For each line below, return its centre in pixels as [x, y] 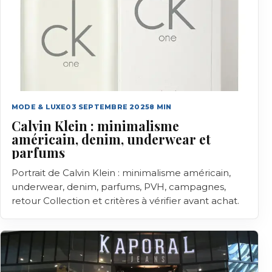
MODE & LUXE [39, 107]
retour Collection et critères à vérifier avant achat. [125, 201]
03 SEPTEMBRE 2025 [108, 107]
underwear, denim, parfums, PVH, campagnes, [119, 187]
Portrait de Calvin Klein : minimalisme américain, [121, 173]
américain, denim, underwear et [111, 139]
